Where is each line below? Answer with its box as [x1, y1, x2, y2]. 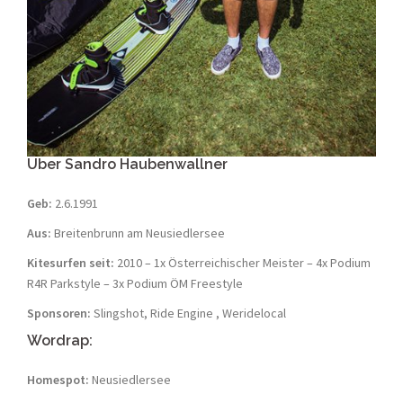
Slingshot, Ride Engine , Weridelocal [91, 304, 286, 321]
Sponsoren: [27, 304, 91, 321]
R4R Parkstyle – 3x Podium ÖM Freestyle [27, 274, 243, 291]
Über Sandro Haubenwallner [27, 155, 228, 173]
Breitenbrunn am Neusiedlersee [51, 224, 225, 241]
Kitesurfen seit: [27, 254, 114, 271]
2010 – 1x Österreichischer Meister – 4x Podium [114, 254, 371, 271]
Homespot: [27, 371, 89, 388]
